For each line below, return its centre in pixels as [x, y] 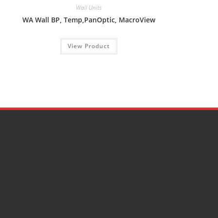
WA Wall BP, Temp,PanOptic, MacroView [89, 20]
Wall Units [89, 8]
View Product [89, 46]
